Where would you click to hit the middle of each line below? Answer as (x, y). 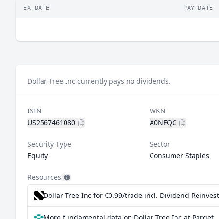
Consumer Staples (179, 156)
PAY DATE (198, 8)
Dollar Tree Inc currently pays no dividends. (99, 81)
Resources (44, 177)
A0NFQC (163, 122)
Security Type (49, 144)
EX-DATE (37, 8)
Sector (160, 144)
